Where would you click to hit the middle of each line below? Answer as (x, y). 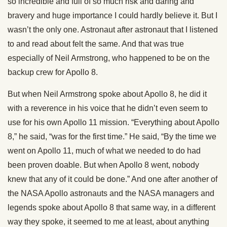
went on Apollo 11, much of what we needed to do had (104, 151)
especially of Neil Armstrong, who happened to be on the (109, 58)
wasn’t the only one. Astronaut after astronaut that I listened (113, 30)
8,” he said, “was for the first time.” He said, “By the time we (112, 137)
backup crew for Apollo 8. (53, 72)
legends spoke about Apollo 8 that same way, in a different (111, 208)
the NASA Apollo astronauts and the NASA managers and (111, 194)
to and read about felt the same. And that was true (96, 44)
